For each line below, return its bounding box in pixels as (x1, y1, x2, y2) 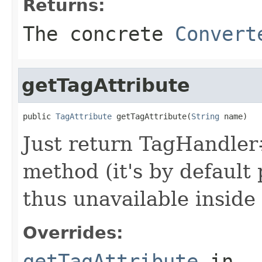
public (23, 111, 56, 121)
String (191, 111, 219, 121)
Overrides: (23, 222, 123, 243)
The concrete (23, 22, 175, 46)
